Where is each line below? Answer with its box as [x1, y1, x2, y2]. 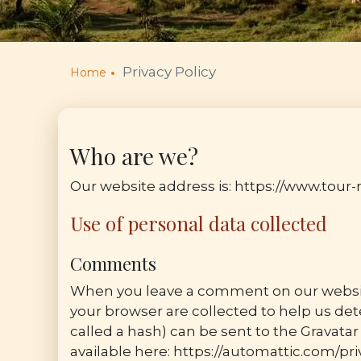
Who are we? [70, 141, 198, 171]
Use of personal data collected [70, 210, 327, 236]
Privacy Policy [122, 64, 216, 80]
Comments [70, 251, 156, 276]
